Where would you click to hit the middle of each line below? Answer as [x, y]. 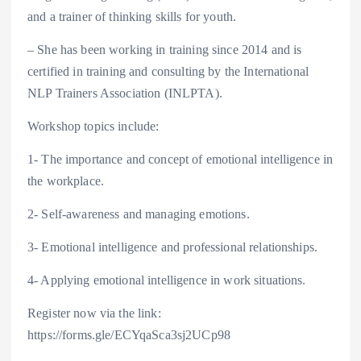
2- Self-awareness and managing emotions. [139, 214]
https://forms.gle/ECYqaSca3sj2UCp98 [129, 335]
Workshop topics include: [93, 126]
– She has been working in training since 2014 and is [165, 49]
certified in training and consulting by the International [168, 71]
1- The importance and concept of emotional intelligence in [180, 159]
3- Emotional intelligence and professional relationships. [173, 247]
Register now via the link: [94, 313]
